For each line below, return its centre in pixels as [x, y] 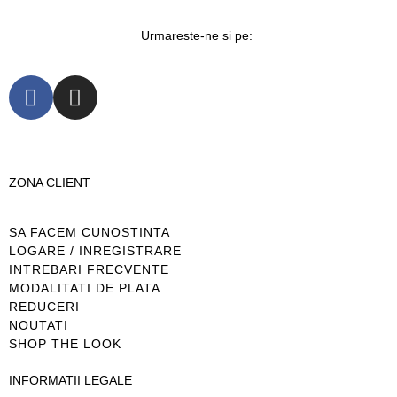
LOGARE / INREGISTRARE [95, 250]
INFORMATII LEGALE [70, 380]
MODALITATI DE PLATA [85, 288]
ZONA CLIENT [50, 183]
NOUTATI [39, 325]
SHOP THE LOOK [65, 343]
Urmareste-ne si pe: [198, 35]
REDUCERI [44, 306]
